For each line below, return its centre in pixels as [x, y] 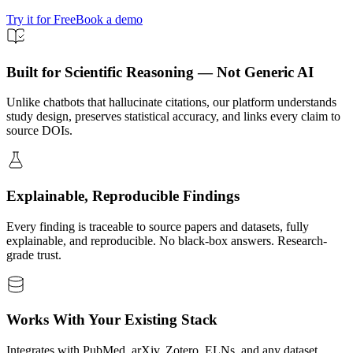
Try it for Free [41, 19]
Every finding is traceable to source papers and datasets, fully [158, 226]
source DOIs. [39, 131]
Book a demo [109, 19]
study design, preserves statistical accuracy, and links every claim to [173, 117]
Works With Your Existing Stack [112, 320]
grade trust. [34, 255]
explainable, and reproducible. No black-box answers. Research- [167, 240]
